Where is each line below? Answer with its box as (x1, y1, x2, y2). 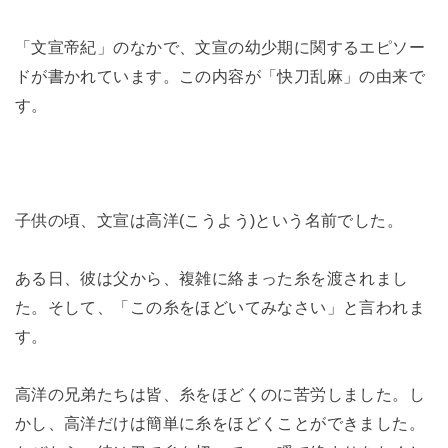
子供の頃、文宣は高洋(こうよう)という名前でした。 (14, 211, 404, 230)
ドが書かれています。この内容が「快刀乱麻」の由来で (14, 66, 426, 85)
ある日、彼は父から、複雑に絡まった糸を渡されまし (14, 269, 409, 288)
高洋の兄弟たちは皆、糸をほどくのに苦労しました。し (14, 385, 426, 404)
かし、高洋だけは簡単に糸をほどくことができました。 (14, 414, 426, 433)
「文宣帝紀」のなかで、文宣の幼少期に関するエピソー (14, 37, 426, 56)
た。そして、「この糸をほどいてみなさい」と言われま (14, 298, 426, 317)
